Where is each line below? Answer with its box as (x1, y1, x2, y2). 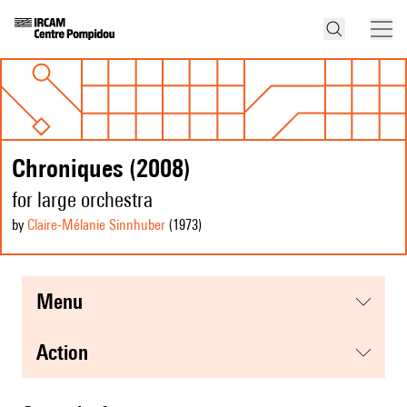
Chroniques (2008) (12, 153, 191, 184)
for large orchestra (12, 187, 153, 213)
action (48, 340, 88, 365)
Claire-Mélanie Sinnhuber (27, 216, 165, 234)
